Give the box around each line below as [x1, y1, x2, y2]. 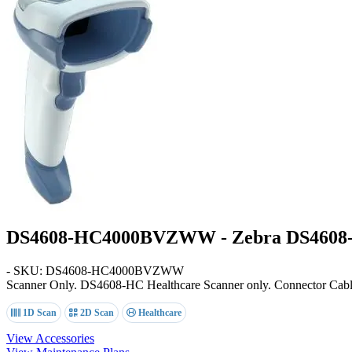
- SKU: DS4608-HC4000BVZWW [6, 263, 184, 277]
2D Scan [78, 306, 114, 318]
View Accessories [6, 331, 94, 345]
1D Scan [20, 306, 57, 318]
